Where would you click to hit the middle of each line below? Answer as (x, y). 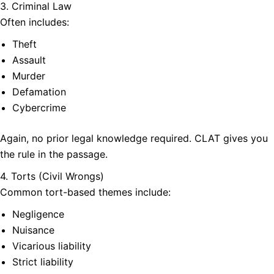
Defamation (39, 92)
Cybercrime (39, 108)
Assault (29, 60)
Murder (29, 76)
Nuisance (33, 230)
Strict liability (43, 262)
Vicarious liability (52, 246)
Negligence (38, 214)
